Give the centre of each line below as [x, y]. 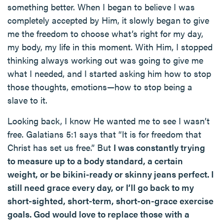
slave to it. [27, 100]
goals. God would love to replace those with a [98, 214]
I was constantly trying [159, 147]
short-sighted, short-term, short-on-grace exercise [110, 201]
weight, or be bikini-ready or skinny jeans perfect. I [110, 174]
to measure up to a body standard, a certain [95, 161]
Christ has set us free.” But [60, 147]
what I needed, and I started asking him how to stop [109, 73]
